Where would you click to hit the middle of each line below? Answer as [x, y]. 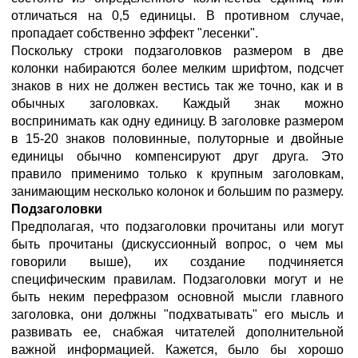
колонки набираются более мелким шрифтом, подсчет [177, 68]
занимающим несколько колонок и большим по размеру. [177, 191]
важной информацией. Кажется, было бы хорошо [177, 350]
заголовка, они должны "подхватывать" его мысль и [177, 314]
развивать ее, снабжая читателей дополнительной [177, 332]
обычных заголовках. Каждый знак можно [177, 103]
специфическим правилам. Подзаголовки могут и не [177, 279]
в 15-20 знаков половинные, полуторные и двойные [177, 139]
